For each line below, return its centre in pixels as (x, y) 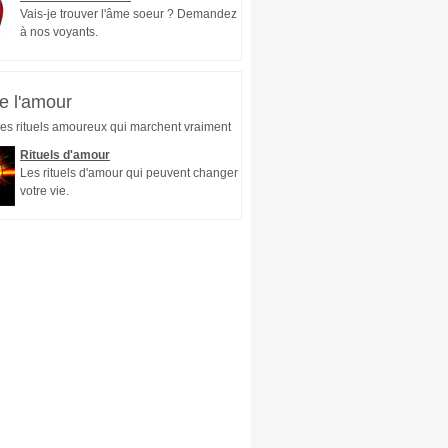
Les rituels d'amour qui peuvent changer (129, 173)
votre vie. (44, 191)
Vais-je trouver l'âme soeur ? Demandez (128, 14)
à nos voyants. (59, 32)
